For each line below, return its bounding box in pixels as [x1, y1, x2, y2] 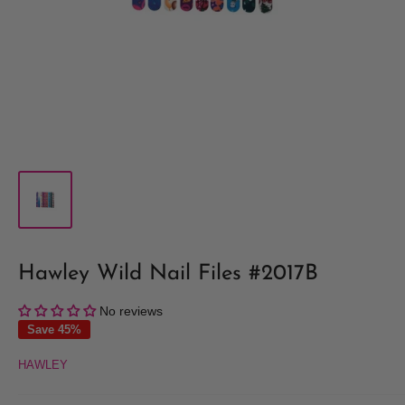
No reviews [99, 303, 163, 318]
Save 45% [27, 322, 81, 336]
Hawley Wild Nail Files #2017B [18, 262, 318, 285]
